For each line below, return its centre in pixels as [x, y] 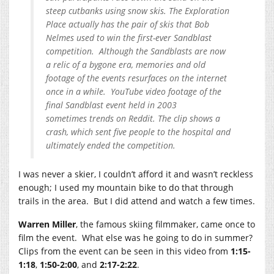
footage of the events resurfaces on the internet [136, 78]
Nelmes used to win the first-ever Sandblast [129, 37]
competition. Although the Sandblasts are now [136, 51]
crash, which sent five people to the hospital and [138, 131]
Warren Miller [47, 224]
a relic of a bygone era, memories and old [126, 64]
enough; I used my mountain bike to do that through [126, 187]
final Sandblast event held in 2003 [111, 105]
